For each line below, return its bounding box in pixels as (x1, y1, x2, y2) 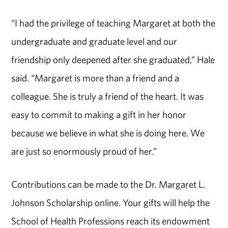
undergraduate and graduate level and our (11, 35, 178, 48)
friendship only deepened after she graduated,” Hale (11, 53, 215, 66)
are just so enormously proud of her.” (11, 145, 157, 158)
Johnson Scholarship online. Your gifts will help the (11, 196, 210, 209)
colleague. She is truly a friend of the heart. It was (11, 90, 204, 103)
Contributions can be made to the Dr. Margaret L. (11, 178, 206, 190)
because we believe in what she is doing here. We (11, 127, 205, 139)
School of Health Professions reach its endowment (11, 214, 210, 227)
